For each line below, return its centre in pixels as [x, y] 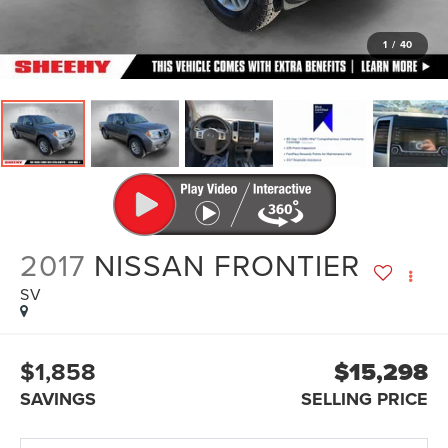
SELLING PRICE [364, 399]
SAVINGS [58, 399]
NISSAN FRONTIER [227, 265]
